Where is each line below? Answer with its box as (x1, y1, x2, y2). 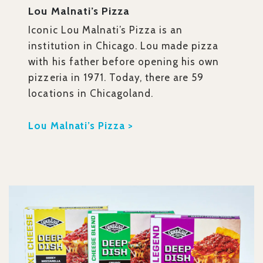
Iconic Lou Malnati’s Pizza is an (28, 24, 183, 36)
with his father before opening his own (28, 56, 220, 68)
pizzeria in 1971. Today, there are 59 (28, 72, 204, 84)
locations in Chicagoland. (28, 87, 153, 100)
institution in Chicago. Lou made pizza (28, 40, 219, 52)
